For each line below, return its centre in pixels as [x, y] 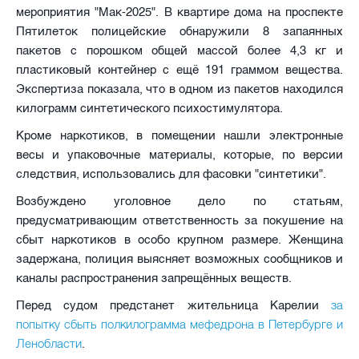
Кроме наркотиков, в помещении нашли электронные [179, 135]
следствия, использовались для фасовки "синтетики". [171, 173]
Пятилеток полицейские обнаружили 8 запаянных [179, 31]
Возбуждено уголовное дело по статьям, [179, 201]
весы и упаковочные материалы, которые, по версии [179, 154]
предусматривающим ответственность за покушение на [179, 220]
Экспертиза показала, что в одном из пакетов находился [179, 89]
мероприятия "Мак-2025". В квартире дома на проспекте [179, 12]
